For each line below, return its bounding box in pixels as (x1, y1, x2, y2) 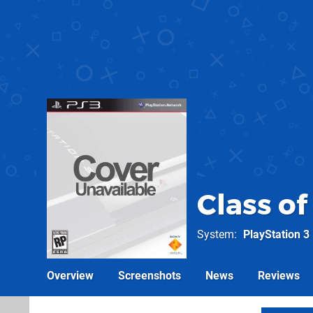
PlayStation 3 (243, 228, 310, 241)
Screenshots (118, 269, 181, 282)
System (197, 228, 234, 241)
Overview (47, 269, 94, 282)
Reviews (258, 269, 300, 282)
